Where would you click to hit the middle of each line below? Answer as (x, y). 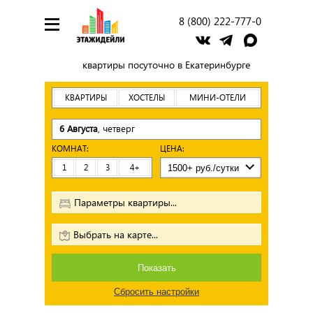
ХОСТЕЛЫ (147, 97)
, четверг (116, 128)
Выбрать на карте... (116, 234)
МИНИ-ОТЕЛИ (218, 97)
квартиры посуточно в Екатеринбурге (165, 65)
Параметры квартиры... (125, 202)
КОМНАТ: (70, 148)
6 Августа (79, 128)
